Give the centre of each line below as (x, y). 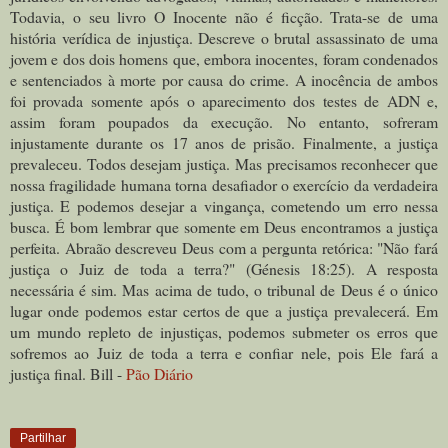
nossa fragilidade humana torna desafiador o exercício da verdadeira (224, 184)
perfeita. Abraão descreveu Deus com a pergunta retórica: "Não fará (224, 247)
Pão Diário (159, 373)
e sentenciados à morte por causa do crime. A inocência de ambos (224, 79)
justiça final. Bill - (68, 373)
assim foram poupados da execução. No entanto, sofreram (224, 121)
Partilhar (43, 437)
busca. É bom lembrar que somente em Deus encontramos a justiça (224, 226)
